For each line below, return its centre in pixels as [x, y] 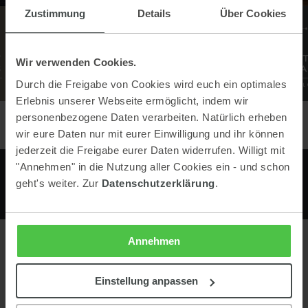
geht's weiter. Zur [59, 183]
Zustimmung [55, 13]
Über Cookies [253, 13]
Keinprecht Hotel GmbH [154, 295]
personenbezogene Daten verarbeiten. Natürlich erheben [152, 117]
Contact [154, 269]
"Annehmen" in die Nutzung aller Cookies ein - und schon [153, 166]
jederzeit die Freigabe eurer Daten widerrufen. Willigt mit [150, 150]
